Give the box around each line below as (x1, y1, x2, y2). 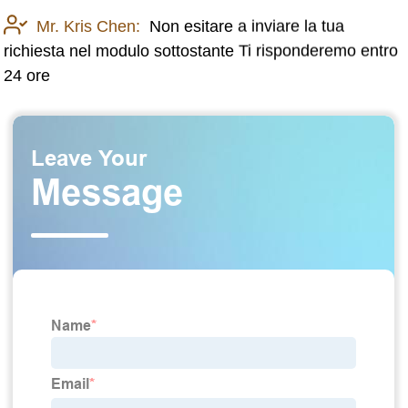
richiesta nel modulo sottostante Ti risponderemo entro (4, 41, 399, 60)
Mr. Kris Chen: (36, 16, 141, 36)
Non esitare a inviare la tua (149, 16, 345, 36)
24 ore (4, 66, 51, 85)
